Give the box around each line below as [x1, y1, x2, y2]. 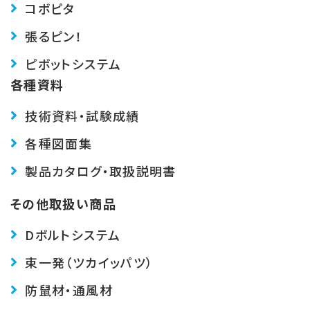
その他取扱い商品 [10, 194, 116, 212]
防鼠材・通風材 [25, 280, 113, 299]
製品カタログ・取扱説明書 [25, 161, 176, 180]
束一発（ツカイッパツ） [25, 253, 154, 271]
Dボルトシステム [25, 225, 121, 244]
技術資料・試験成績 [25, 106, 140, 125]
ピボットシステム [25, 54, 122, 73]
